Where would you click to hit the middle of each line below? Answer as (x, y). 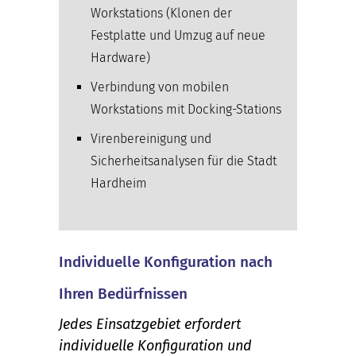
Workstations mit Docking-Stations (186, 109)
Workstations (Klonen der (161, 13)
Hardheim (119, 183)
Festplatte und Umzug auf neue (178, 35)
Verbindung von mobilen (160, 87)
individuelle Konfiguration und (155, 345)
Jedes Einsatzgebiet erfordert (150, 324)
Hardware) (120, 57)
